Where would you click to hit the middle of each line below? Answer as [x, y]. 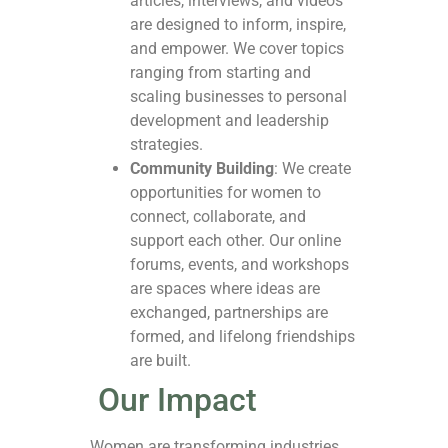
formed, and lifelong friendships [242, 337]
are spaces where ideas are [225, 289]
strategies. [166, 145]
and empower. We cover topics [237, 49]
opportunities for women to [225, 193]
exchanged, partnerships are [229, 313]
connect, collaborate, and [218, 217]
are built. [160, 361]
